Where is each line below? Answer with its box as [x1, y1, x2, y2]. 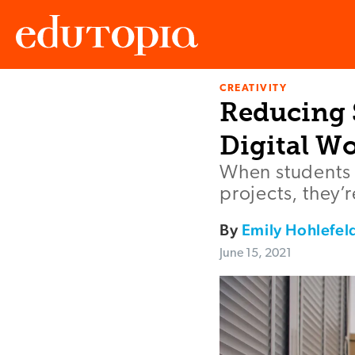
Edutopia [16, 97, 60, 109]
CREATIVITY [219, 83, 288, 94]
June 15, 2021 [219, 247, 292, 261]
